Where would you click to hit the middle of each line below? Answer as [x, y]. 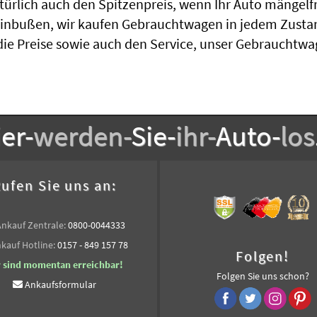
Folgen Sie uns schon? [263, 276]
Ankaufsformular [60, 284]
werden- [82, 136]
